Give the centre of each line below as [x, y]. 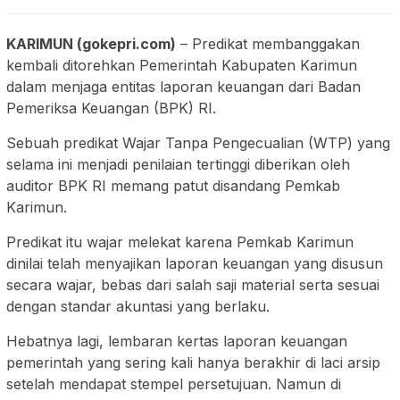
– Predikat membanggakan [268, 44]
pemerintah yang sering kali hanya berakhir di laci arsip [193, 363]
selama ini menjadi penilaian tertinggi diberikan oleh [178, 165]
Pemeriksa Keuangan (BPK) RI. [111, 108]
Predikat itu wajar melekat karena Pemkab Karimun [180, 242]
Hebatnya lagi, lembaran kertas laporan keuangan [177, 342]
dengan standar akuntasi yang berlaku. [138, 307]
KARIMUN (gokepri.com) [91, 44]
